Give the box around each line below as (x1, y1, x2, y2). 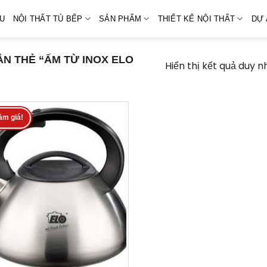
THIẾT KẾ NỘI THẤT (157, 14, 235, 23)
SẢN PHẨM (99, 14, 142, 23)
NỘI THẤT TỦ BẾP (13, 14, 83, 23)
